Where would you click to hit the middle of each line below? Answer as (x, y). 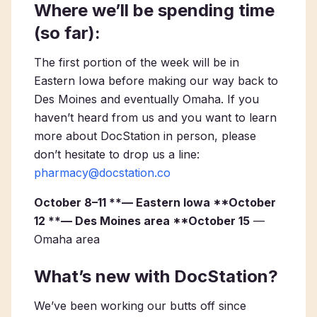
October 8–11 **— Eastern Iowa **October (155, 202)
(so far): (67, 33)
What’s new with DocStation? (156, 276)
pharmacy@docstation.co (102, 173)
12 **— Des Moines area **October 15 (142, 221)
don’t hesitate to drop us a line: (117, 154)
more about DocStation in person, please (145, 136)
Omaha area (67, 239)
